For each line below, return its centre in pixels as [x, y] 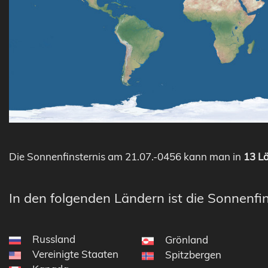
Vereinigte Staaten [75, 254]
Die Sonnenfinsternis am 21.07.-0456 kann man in [126, 156]
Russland [54, 239]
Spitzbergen [193, 254]
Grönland [186, 239]
